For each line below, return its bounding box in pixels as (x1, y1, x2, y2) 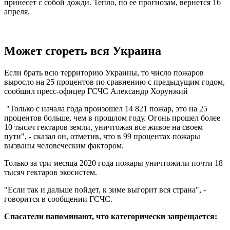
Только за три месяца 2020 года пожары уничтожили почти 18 (4, 159, 223, 168)
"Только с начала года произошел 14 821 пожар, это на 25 (4, 104, 207, 113)
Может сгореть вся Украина (4, 44, 161, 58)
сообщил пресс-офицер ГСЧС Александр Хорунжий (4, 87, 188, 96)
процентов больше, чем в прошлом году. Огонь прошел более (4, 113, 220, 123)
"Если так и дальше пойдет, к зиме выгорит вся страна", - (4, 185, 206, 195)
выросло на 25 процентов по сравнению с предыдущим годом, (4, 78, 225, 87)
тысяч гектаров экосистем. (4, 168, 97, 177)
